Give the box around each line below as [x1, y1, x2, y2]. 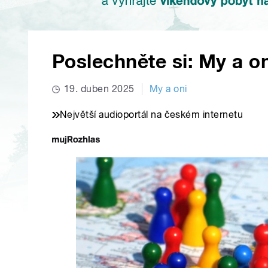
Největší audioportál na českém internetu [60, 109, 243, 121]
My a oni [149, 83, 187, 95]
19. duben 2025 [64, 83, 135, 95]
